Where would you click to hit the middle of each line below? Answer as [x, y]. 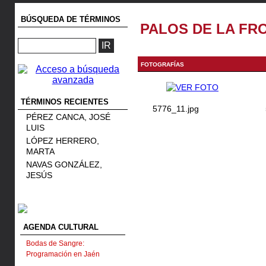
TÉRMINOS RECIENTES [65, 102]
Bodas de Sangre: [55, 243]
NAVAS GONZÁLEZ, [64, 164]
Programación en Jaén [63, 254]
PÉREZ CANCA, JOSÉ [68, 117]
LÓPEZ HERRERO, [63, 141]
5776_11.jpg [176, 109]
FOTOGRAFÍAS [162, 64]
